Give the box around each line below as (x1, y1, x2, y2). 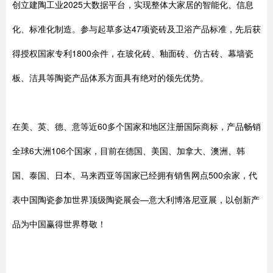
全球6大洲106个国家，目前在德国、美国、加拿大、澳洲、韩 (12, 144, 245, 157)
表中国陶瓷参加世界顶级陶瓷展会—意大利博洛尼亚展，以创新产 (12, 193, 260, 205)
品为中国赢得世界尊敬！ (12, 218, 106, 230)
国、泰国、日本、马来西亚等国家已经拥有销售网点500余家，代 (12, 169, 257, 181)
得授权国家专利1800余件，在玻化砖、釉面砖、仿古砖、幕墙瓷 (12, 47, 253, 59)
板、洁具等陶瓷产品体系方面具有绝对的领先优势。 (12, 71, 208, 83)
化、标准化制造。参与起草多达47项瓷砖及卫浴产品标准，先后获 (12, 23, 261, 35)
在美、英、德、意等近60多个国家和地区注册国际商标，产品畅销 (12, 120, 261, 132)
